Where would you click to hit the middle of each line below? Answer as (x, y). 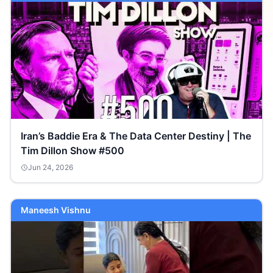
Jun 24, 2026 (51, 167)
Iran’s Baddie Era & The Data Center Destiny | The (136, 136)
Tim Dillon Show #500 (73, 151)
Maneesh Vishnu (56, 210)
